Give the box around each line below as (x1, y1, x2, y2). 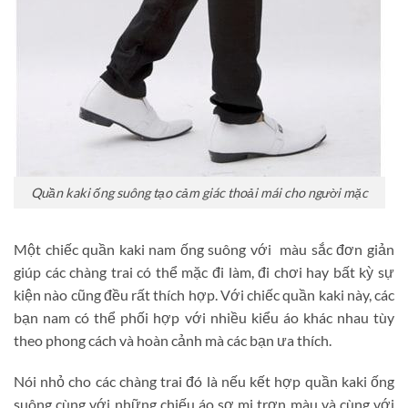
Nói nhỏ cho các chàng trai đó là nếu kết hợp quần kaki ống (14, 372, 394, 391)
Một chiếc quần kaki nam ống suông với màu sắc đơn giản (14, 240, 394, 258)
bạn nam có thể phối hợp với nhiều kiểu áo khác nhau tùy (14, 308, 394, 326)
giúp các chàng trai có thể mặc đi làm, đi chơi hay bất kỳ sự (14, 262, 394, 280)
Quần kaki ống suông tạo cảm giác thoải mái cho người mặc (31, 184, 368, 200)
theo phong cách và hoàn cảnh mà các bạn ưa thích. (14, 331, 331, 349)
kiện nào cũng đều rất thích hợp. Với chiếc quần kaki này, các (14, 285, 394, 303)
